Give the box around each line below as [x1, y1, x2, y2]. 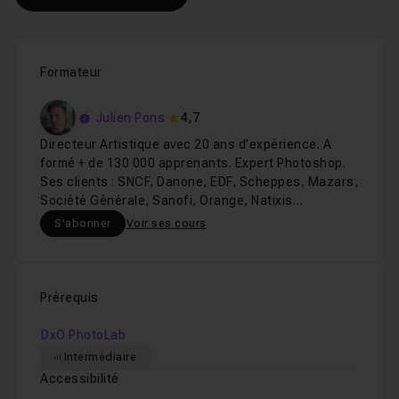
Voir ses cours [126, 217, 207, 230]
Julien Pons [94, 110, 165, 125]
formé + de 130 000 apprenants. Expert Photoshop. [40, 156, 346, 170]
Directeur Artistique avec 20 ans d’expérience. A [40, 137, 331, 151]
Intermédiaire [63, 351, 136, 363]
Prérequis [40, 290, 99, 305]
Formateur [40, 65, 102, 79]
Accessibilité [40, 371, 119, 386]
